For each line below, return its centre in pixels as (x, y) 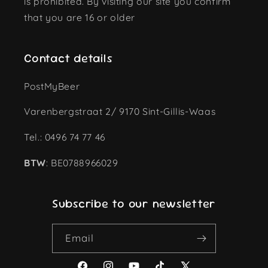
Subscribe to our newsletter (134, 203)
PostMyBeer (52, 86)
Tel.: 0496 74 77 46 (65, 137)
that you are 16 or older (80, 17)
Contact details (68, 58)
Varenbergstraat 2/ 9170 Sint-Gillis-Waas (120, 112)
